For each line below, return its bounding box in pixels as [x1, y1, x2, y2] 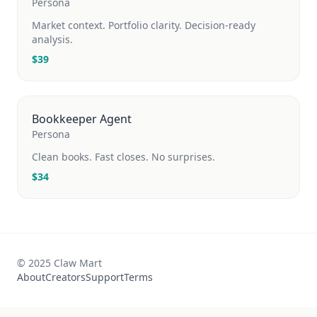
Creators [45, 270, 86, 284]
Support [86, 270, 124, 284]
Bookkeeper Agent [32, 111, 132, 127]
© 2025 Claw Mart [17, 256, 102, 270]
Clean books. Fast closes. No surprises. [32, 150, 215, 163]
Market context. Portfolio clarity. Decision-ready [32, 18, 255, 32]
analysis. [32, 33, 73, 46]
